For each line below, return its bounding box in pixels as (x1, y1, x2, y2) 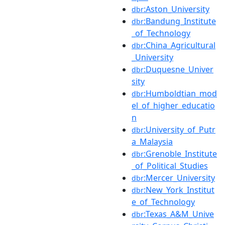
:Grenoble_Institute (144, 148, 217, 159)
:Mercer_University (144, 172, 215, 183)
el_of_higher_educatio (132, 99, 215, 111)
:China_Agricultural (144, 39, 215, 51)
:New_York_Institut (144, 184, 214, 195)
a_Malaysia (132, 136, 173, 147)
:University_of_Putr (144, 124, 215, 135)
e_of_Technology (132, 196, 195, 207)
